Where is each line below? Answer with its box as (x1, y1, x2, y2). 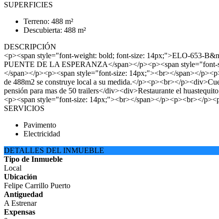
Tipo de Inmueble (4, 155, 63, 163)
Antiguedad (4, 190, 43, 198)
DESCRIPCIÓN (4, 43, 56, 51)
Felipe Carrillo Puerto (4, 181, 70, 190)
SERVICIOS (4, 104, 44, 112)
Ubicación (4, 173, 37, 181)
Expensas (4, 208, 35, 216)
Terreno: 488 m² (23, 17, 73, 25)
